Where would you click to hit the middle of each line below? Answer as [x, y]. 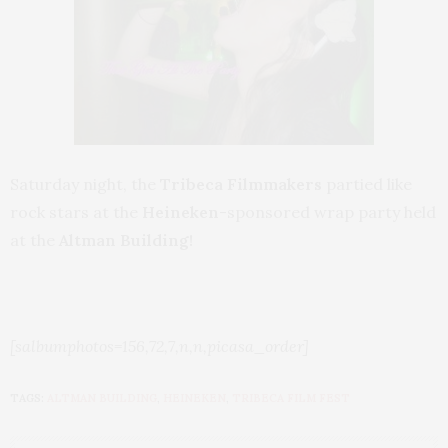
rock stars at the [76, 212]
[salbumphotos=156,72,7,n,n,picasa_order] [159, 346]
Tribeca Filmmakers [241, 184]
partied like [367, 184]
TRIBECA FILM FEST [291, 398]
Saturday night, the [85, 184]
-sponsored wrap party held [327, 212]
